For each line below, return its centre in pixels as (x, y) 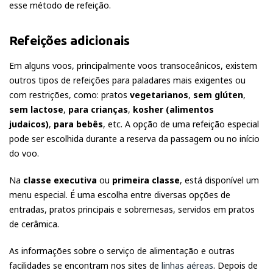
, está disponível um (219, 180)
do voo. (24, 154)
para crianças (98, 110)
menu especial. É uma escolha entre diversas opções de (120, 195)
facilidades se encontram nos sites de (85, 266)
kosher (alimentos (173, 110)
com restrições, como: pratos (69, 95)
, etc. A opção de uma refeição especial (181, 124)
